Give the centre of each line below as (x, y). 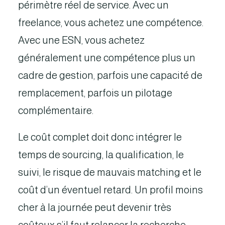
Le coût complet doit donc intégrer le (100, 137)
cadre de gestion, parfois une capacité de (110, 75)
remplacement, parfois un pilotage (95, 93)
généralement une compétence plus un (107, 58)
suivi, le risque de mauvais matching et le (110, 172)
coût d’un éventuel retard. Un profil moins (110, 190)
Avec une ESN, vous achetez (81, 40)
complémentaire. (56, 110)
